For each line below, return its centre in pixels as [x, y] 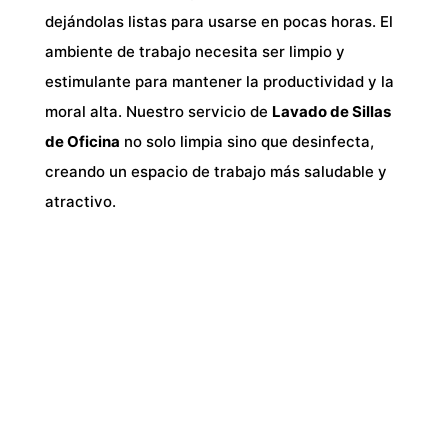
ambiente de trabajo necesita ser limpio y [194, 51]
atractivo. [80, 201]
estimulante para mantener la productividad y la [219, 81]
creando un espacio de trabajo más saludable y [215, 171]
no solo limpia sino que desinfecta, [246, 141]
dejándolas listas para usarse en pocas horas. [212, 21]
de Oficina [82, 141]
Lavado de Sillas [331, 111]
